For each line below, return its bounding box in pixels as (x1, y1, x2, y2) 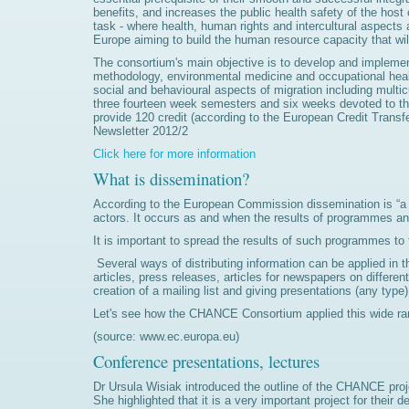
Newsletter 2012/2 (93, 124, 188, 138)
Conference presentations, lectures (93, 350, 320, 372)
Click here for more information (93, 147, 259, 161)
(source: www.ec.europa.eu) (93, 330, 239, 343)
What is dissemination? (93, 167, 249, 190)
